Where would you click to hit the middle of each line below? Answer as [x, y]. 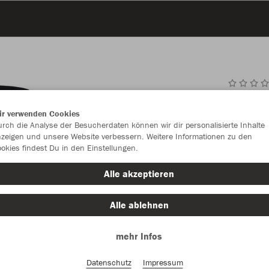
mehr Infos [139, 236]
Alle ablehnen [139, 205]
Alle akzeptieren [139, 174]
